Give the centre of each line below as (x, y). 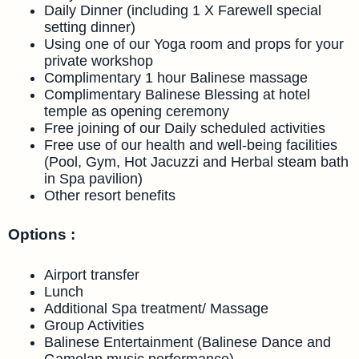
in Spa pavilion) (93, 179)
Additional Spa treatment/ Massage (156, 308)
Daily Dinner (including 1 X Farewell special (183, 11)
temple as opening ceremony (137, 112)
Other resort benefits (110, 196)
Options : (42, 235)
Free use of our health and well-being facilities (191, 145)
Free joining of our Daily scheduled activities (185, 129)
